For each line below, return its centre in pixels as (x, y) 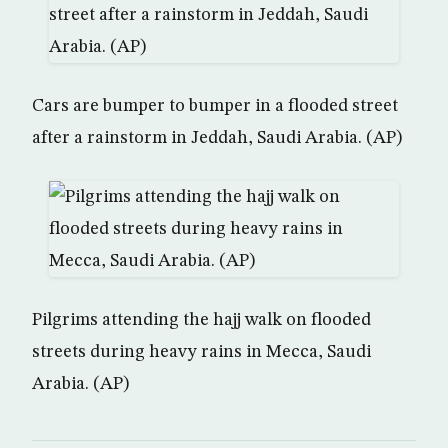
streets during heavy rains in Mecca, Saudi (201, 352)
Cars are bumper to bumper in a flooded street (215, 106)
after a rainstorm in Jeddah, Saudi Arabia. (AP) (217, 138)
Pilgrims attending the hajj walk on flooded (201, 320)
